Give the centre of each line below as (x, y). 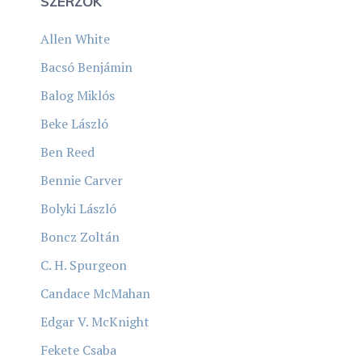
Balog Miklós (78, 95)
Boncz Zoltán (80, 236)
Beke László (74, 123)
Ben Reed (67, 152)
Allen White (75, 38)
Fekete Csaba (78, 349)
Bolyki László (78, 208)
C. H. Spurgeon (84, 265)
